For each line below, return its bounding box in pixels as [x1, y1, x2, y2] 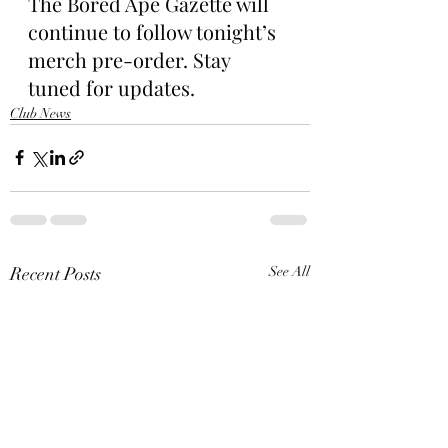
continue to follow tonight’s [28, 17, 281, 45]
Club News [10, 104, 71, 122]
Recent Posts [10, 262, 101, 285]
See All [269, 262, 310, 280]
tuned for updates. [28, 73, 195, 101]
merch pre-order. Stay [28, 45, 235, 73]
